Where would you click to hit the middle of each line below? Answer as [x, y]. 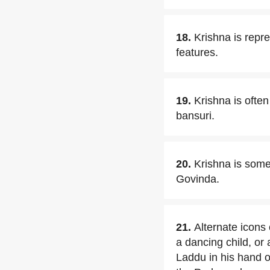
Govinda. [198, 179]
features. [197, 52]
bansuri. [195, 116]
